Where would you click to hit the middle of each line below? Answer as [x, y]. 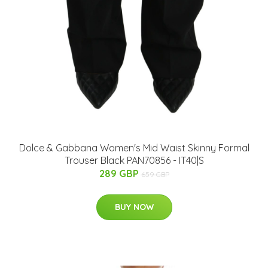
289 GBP [120, 174]
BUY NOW [134, 207]
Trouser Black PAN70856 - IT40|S [134, 161]
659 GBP [155, 175]
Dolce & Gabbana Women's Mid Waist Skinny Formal [134, 148]
